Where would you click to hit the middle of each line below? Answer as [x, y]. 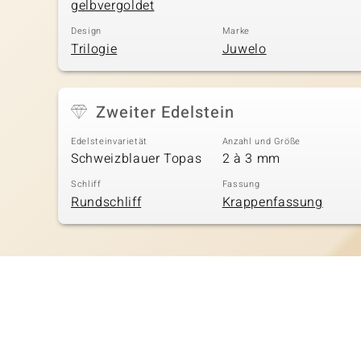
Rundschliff [106, 202]
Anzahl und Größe [261, 141]
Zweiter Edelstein [165, 112]
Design [86, 31]
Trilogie [94, 49]
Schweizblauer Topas [137, 159]
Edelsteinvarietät [110, 141]
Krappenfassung [272, 202]
